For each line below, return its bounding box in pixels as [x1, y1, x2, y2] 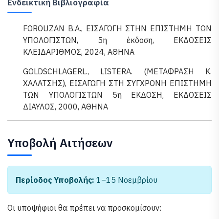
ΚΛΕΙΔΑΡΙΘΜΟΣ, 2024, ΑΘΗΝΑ [23, 47, 134, 57]
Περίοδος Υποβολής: [16, 175, 94, 185]
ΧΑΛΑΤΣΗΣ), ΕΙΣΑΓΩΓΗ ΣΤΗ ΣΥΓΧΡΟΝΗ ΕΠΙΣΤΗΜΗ [23, 78, 212, 88]
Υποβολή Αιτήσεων [7, 135, 113, 151]
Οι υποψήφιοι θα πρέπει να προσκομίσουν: [7, 203, 161, 213]
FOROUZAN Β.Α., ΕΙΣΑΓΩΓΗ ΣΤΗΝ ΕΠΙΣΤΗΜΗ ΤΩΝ [23, 23, 212, 33]
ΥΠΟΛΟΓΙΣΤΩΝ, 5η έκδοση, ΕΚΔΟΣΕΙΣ [23, 35, 212, 45]
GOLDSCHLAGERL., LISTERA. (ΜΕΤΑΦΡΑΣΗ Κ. [23, 66, 212, 76]
